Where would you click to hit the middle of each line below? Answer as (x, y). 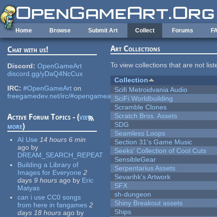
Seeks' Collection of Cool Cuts (161, 151)
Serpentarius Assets (145, 168)
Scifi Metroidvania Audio (151, 90)
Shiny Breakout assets (149, 203)
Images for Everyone (50, 172)
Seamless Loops (140, 133)
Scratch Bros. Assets (146, 116)
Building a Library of (48, 164)
